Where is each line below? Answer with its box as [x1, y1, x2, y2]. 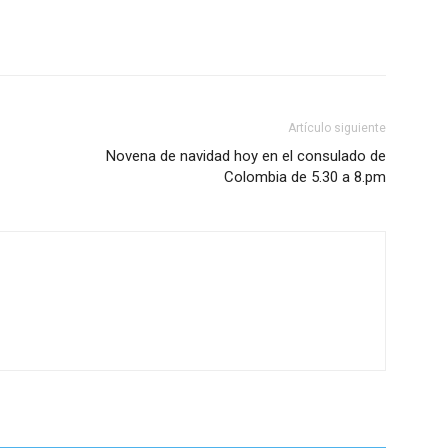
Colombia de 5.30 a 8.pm [224, 168, 386, 187]
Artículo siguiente [288, 121, 386, 136]
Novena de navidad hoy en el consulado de [106, 147, 386, 166]
